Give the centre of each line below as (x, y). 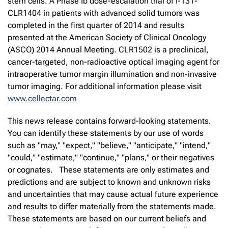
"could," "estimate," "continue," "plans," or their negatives (111, 157)
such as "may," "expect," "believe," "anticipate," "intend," (109, 145)
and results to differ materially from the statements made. (113, 206)
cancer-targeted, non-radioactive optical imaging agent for (113, 62)
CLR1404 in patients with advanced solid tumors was (104, 13)
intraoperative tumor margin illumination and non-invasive (112, 74)
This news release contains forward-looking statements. (110, 121)
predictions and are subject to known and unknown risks (109, 182)
